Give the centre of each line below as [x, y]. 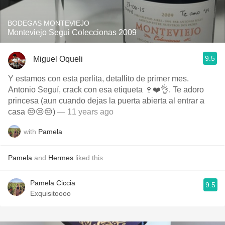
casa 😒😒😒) [33, 112]
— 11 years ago [85, 112]
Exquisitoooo [50, 193]
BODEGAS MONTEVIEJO [48, 23]
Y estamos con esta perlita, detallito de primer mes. [98, 79]
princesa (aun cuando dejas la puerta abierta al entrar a [106, 101]
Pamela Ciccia [53, 183]
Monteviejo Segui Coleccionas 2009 [72, 32]
